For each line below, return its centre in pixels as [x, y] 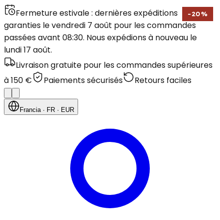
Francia [30, 110]
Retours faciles [163, 80]
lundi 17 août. [28, 50]
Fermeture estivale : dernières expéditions [97, 13]
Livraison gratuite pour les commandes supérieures [114, 65]
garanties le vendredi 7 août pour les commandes [100, 25]
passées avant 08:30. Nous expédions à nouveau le [100, 38]
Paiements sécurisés [83, 80]
